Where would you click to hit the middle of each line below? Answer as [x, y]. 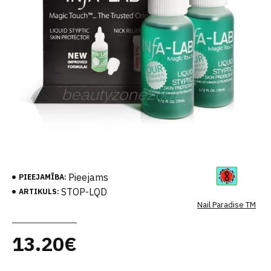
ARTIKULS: [39, 191]
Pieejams [88, 177]
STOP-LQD [84, 192]
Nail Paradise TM [227, 205]
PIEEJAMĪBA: [43, 177]
